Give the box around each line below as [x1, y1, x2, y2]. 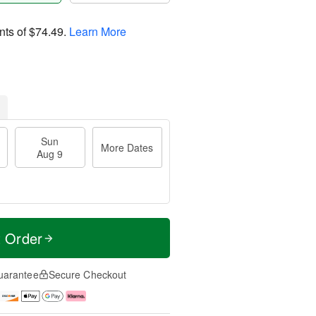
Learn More [69, 23, 126, 39]
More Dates [101, 140, 154, 154]
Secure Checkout [48, 267, 127, 281]
